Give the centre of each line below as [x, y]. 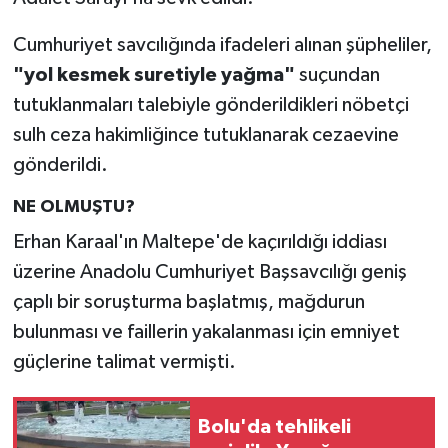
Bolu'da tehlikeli [274, 427]
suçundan [337, 75]
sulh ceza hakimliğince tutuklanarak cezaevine [205, 135]
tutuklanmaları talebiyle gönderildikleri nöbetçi [210, 105]
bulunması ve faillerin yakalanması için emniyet [206, 331]
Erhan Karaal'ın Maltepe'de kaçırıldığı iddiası [199, 241]
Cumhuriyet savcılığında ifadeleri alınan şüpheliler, [222, 45]
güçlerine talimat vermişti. [124, 361]
